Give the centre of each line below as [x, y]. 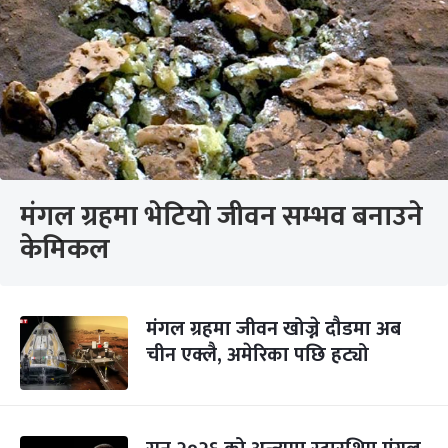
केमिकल [65, 249]
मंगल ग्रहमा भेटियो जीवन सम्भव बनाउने [221, 216]
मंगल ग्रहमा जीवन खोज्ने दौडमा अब [273, 329]
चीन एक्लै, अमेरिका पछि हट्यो [257, 355]
